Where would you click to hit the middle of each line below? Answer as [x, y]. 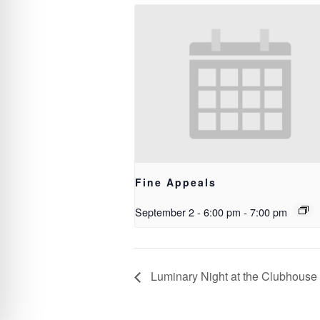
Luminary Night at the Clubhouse [232, 276]
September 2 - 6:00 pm [188, 212]
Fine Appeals [176, 182]
